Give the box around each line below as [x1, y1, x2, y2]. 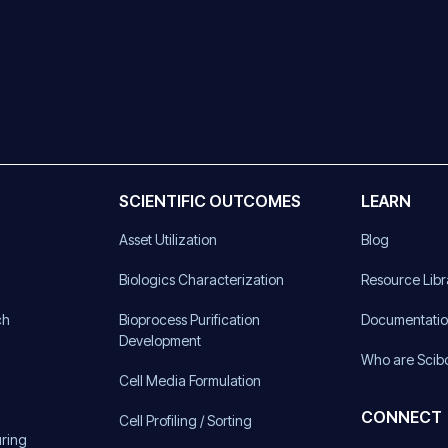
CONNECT [361, 406, 443, 427]
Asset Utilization [118, 230, 217, 248]
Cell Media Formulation [118, 371, 261, 389]
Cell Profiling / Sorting [118, 411, 252, 429]
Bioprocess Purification [118, 310, 260, 328]
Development [118, 331, 201, 349]
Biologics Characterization [118, 270, 284, 288]
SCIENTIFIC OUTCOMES [118, 190, 301, 211]
